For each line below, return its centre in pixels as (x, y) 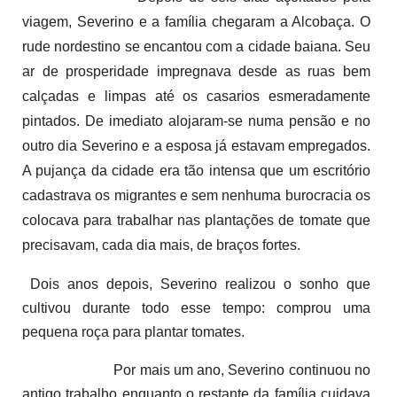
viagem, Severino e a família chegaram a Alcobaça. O (196, 21)
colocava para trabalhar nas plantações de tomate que (196, 220)
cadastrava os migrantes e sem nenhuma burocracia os (196, 195)
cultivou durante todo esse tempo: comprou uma (196, 307)
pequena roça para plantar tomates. (133, 331)
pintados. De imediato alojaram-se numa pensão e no (196, 121)
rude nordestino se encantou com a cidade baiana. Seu (196, 46)
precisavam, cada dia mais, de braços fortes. (161, 245)
